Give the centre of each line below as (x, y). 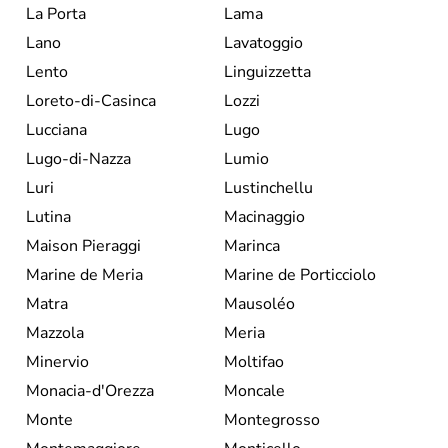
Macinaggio (264, 216)
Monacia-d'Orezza (90, 390)
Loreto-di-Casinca (91, 100)
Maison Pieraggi (83, 245)
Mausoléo (259, 303)
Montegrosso (272, 419)
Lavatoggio (263, 42)
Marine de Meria (84, 274)
